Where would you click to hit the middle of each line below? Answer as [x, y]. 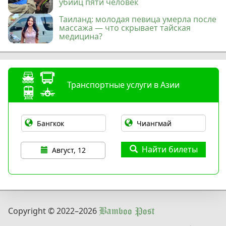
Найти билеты [169, 150]
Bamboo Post [127, 212]
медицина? [81, 37]
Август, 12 [69, 150]
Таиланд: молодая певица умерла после [138, 19]
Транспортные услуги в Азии [123, 85]
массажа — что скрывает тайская [125, 28]
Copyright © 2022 [41, 211]
